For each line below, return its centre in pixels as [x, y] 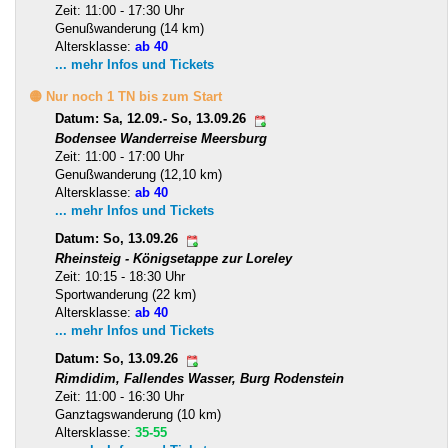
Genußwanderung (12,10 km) [138, 174]
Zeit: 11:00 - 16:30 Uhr [119, 396]
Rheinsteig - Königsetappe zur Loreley [173, 258]
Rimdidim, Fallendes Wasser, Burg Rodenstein [199, 378]
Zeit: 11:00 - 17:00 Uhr [119, 156]
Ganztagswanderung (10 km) [138, 414]
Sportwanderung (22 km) [125, 294]
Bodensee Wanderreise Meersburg [161, 138]
